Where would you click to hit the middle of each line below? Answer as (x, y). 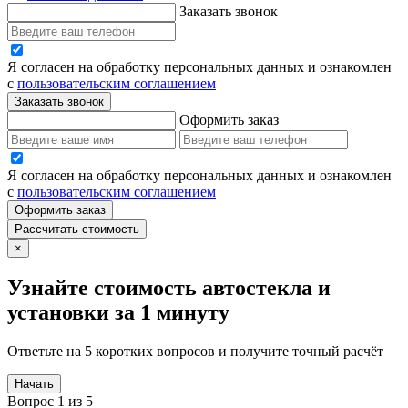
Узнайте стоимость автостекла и (169, 288)
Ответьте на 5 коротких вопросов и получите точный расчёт (195, 352)
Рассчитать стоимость (77, 229)
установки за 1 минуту (118, 313)
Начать (34, 384)
